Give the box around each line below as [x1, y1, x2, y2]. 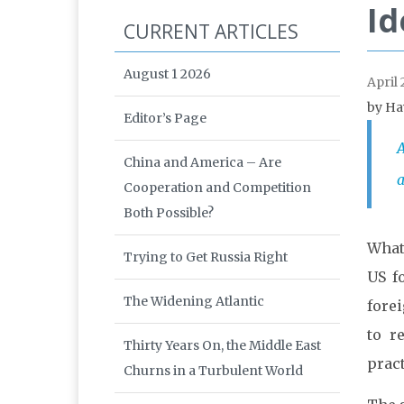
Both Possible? [124, 205, 214, 222]
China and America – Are [124, 154, 281, 171]
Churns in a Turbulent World [124, 363, 303, 380]
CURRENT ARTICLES [124, 19, 298, 45]
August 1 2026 [124, 66, 211, 83]
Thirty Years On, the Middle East [124, 337, 321, 354]
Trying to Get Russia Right [124, 249, 288, 266]
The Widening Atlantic [124, 293, 264, 310]
